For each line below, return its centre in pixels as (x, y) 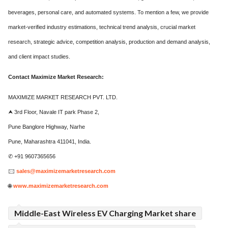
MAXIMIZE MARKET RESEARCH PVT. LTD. (63, 97)
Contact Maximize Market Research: (56, 77)
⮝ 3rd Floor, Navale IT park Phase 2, (54, 112)
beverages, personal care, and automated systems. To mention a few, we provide (108, 12)
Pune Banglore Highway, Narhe (47, 126)
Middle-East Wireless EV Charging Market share (105, 213)
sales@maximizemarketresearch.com (66, 171)
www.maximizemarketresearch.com (61, 186)
